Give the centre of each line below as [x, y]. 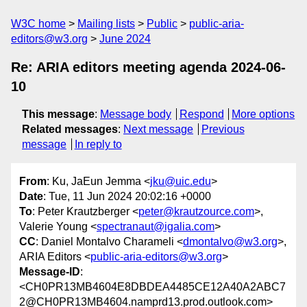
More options [263, 114]
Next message [158, 129]
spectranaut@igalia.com [156, 227]
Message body [136, 114]
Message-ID [50, 272]
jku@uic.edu [181, 182]
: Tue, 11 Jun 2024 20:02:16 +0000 [127, 197]
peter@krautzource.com [196, 212]
